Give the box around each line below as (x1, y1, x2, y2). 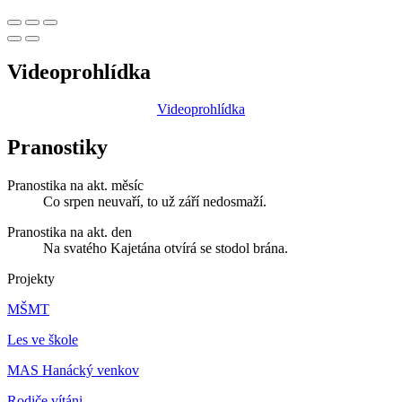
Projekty (7, 271, 55, 287)
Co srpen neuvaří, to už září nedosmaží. (43, 194, 267, 210)
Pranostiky (7, 135, 108, 160)
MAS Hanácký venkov (7, 363, 139, 379)
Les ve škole (7, 332, 78, 348)
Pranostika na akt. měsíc (7, 178, 144, 194)
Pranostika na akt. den (7, 224, 132, 240)
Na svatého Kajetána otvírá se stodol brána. (43, 240, 288, 257)
